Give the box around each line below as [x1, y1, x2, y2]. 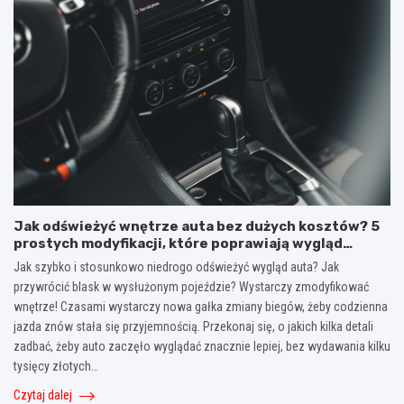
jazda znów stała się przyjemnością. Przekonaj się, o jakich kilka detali [14, 318, 373, 334]
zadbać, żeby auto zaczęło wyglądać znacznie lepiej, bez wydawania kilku [14, 338, 390, 353]
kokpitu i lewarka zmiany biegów [14, 252, 243, 269]
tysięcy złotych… [14, 358, 98, 373]
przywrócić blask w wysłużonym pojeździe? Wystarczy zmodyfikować [14, 279, 369, 294]
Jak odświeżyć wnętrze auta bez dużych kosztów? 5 [14, 217, 380, 234]
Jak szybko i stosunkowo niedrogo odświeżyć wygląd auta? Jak [14, 259, 339, 274]
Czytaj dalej [14, 387, 75, 402]
